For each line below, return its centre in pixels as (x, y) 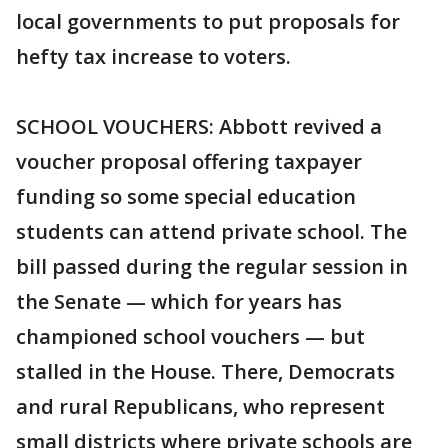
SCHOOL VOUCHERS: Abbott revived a (199, 126)
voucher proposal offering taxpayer (189, 161)
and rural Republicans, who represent (200, 406)
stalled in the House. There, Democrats (205, 371)
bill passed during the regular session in (212, 266)
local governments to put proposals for (208, 21)
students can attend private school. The (211, 231)
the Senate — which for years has (179, 301)
